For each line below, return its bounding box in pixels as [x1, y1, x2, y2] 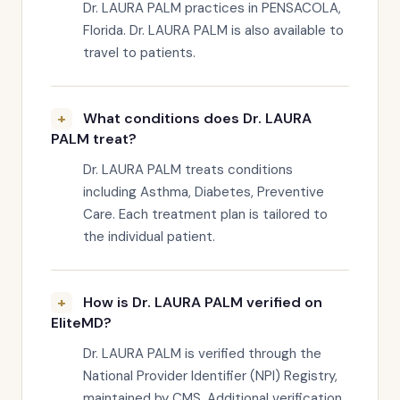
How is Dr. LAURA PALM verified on [83, 293, 322, 312]
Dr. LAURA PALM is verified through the [83, 345, 321, 362]
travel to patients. [83, 44, 196, 62]
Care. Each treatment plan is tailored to [83, 205, 328, 223]
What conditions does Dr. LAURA [83, 109, 312, 128]
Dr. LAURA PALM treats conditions [83, 161, 293, 179]
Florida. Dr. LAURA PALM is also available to [83, 21, 344, 39]
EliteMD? [51, 313, 112, 332]
